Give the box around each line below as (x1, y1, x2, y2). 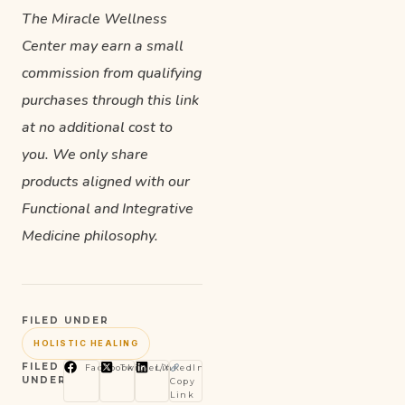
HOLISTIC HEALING (33, 337, 138, 348)
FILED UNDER (22, 314, 109, 326)
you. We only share (22, 144, 148, 165)
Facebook (84, 362, 135, 372)
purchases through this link (22, 89, 199, 110)
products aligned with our (22, 171, 190, 192)
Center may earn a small (22, 35, 184, 56)
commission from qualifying (22, 62, 202, 83)
